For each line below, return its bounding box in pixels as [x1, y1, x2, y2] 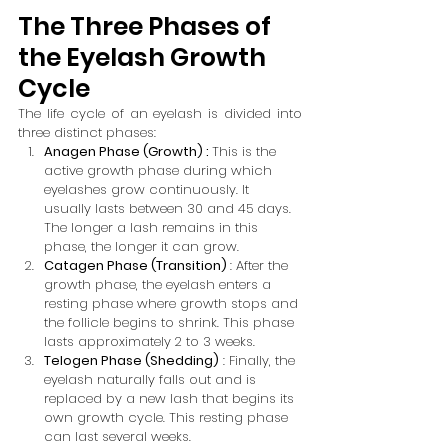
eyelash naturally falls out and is [44, 370, 260, 389]
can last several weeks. [44, 427, 191, 446]
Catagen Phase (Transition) [44, 256, 230, 275]
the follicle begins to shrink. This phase [44, 313, 298, 332]
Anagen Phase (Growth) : [44, 142, 212, 161]
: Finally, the [219, 351, 299, 370]
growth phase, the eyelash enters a [44, 275, 275, 294]
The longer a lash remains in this [44, 218, 262, 237]
